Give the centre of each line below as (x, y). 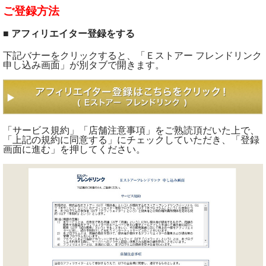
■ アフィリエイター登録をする (69, 34)
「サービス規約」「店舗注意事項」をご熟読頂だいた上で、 (131, 131)
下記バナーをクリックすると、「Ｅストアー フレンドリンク (132, 56)
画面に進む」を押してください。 (74, 150)
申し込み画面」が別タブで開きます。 (84, 65)
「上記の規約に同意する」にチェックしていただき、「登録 (131, 140)
